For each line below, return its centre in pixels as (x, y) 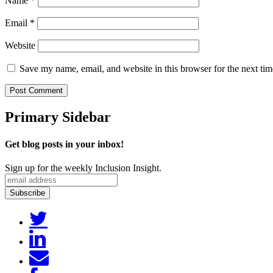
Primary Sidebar (58, 117)
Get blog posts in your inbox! (64, 144)
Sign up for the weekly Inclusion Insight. (83, 168)
